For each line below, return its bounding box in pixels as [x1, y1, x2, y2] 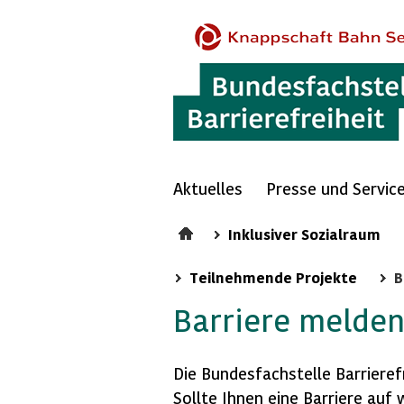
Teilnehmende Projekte [189, 269, 357, 286]
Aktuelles [173, 179, 243, 197]
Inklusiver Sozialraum [228, 225, 381, 243]
